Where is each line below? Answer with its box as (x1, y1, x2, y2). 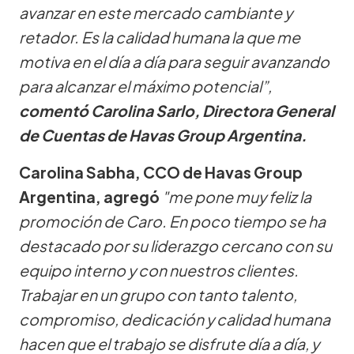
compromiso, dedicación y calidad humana (19, 309, 330, 329)
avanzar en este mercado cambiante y (19, 2, 292, 22)
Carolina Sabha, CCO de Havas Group (19, 162, 303, 182)
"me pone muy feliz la (162, 186, 311, 206)
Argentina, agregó (19, 186, 160, 206)
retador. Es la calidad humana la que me (19, 27, 300, 47)
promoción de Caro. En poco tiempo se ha (19, 211, 326, 231)
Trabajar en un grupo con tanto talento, (19, 284, 297, 304)
